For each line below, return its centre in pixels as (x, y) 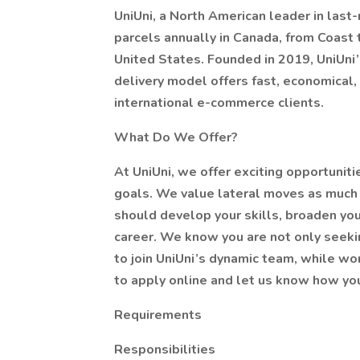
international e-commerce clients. (219, 103)
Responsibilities (165, 350)
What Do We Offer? (176, 137)
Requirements (158, 315)
